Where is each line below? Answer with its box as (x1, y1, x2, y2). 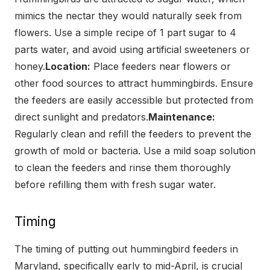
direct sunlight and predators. (14, 110, 148, 123)
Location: (45, 60, 90, 72)
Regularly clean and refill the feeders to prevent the (14, 127, 251, 140)
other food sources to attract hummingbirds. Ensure (14, 77, 253, 89)
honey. (14, 60, 45, 72)
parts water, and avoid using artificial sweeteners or (14, 43, 250, 55)
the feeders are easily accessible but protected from (14, 93, 253, 106)
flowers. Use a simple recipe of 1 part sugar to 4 (14, 26, 236, 39)
